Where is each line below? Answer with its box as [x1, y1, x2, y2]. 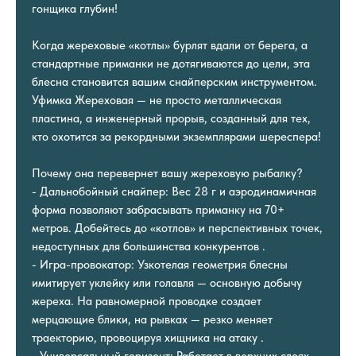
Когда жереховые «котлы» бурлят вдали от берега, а [32, 37, 308, 52]
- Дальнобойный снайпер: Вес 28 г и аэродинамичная [32, 184, 316, 199]
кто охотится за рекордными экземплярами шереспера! [32, 129, 321, 144]
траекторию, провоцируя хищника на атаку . [32, 330, 264, 345]
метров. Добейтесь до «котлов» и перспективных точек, [32, 220, 323, 235]
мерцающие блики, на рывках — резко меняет [32, 311, 273, 327]
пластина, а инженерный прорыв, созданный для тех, [32, 110, 311, 126]
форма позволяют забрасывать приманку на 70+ [32, 202, 284, 217]
